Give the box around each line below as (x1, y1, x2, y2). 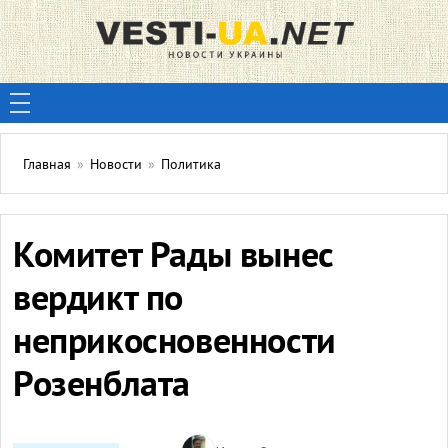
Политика (161, 157, 221, 174)
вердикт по (13, 278, 184, 324)
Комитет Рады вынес (13, 235, 334, 281)
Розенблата (13, 364, 191, 410)
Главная (23, 157, 71, 174)
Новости (90, 157, 142, 174)
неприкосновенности (13, 321, 336, 367)
